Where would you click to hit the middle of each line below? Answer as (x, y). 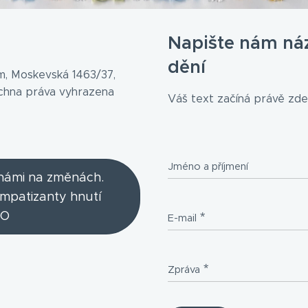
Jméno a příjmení (208, 167)
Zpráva (184, 270)
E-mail (182, 218)
